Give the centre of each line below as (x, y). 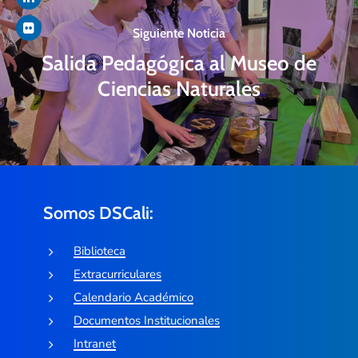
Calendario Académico (133, 298)
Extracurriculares (117, 274)
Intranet (94, 344)
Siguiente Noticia (179, 33)
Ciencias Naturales (179, 88)
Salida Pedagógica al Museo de (179, 62)
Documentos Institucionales (146, 321)
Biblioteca (99, 251)
